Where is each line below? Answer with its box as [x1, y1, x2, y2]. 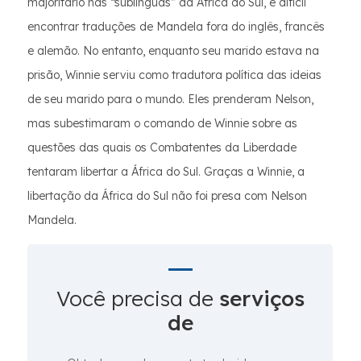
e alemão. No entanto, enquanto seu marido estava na [27, 44, 319, 58]
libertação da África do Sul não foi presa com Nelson [27, 189, 307, 203]
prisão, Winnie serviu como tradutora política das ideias [27, 68, 322, 82]
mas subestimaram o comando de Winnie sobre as [27, 116, 297, 131]
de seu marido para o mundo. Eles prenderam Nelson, [27, 92, 313, 106]
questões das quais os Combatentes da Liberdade [27, 140, 297, 155]
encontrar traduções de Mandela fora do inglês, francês [27, 19, 325, 34]
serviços [218, 285, 305, 312]
